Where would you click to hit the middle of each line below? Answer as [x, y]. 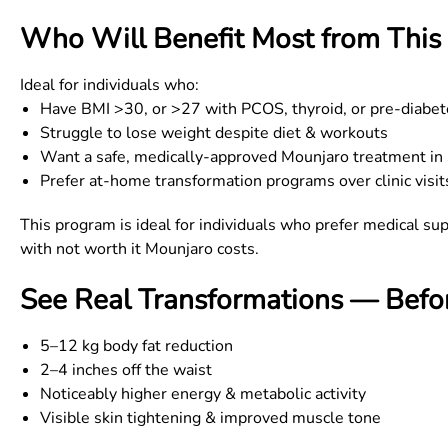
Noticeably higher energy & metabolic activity [203, 394]
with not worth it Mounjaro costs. [139, 249]
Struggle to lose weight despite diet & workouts [214, 133]
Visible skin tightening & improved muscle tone [210, 418]
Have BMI [77, 109]
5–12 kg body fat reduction [136, 346]
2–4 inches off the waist [126, 370]
